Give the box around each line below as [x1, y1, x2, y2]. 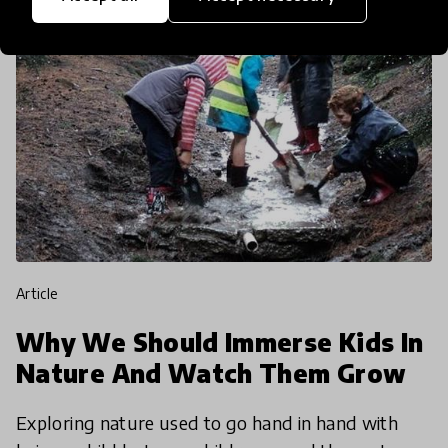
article [25, 284, 59, 302]
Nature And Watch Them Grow [16, 357, 407, 388]
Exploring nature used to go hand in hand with [16, 410, 399, 434]
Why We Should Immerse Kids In [16, 326, 424, 357]
